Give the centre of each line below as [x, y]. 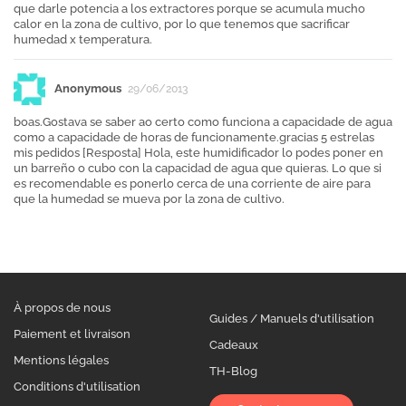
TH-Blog [233, 371]
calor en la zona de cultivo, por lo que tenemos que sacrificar [182, 24]
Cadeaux [233, 344]
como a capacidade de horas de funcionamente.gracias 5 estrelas [194, 137]
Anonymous [88, 88]
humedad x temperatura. [83, 39]
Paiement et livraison [72, 333]
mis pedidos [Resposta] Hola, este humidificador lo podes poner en [198, 152]
